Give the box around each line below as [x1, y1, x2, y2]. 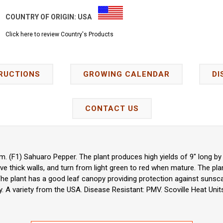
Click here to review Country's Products [5, 31, 114, 38]
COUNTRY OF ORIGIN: [5, 13, 78, 21]
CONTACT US [85, 104, 139, 113]
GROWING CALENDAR [83, 70, 170, 79]
